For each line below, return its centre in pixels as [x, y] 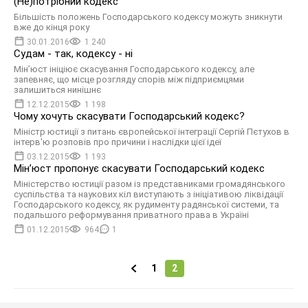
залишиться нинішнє [57, 90]
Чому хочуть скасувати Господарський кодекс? [129, 116]
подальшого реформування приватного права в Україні [131, 215]
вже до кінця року [52, 27]
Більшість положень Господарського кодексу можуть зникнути [148, 17]
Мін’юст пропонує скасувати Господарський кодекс [139, 168]
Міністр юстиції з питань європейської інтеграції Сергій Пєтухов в [152, 132]
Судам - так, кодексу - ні [73, 54]
